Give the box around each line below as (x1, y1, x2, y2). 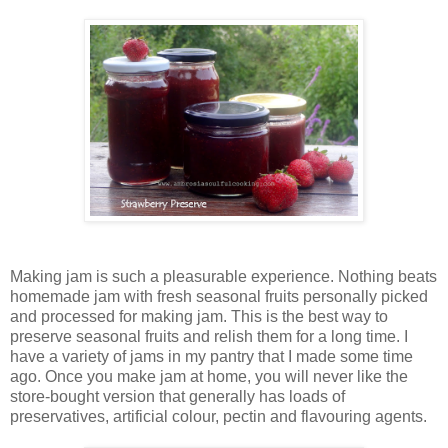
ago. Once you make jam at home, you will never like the (10, 367, 408, 385)
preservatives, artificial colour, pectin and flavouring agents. (10, 407, 427, 425)
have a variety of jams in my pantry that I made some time (10, 347, 413, 365)
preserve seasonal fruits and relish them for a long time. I (10, 327, 408, 345)
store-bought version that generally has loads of (10, 387, 345, 405)
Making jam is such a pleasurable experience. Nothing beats (10, 267, 437, 285)
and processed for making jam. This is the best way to (10, 307, 388, 325)
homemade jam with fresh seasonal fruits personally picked (10, 287, 428, 305)
